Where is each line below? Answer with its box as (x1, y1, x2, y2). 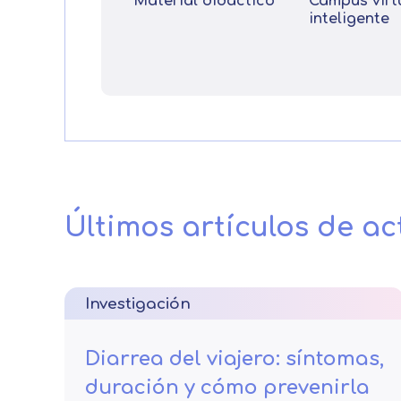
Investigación (85, 295, 191, 312)
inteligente (309, 11, 392, 27)
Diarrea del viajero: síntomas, (85, 348, 384, 370)
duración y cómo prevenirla (85, 377, 370, 398)
